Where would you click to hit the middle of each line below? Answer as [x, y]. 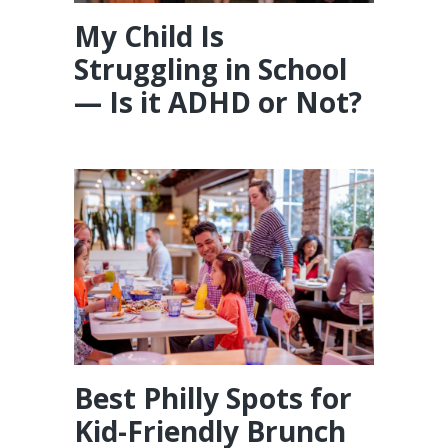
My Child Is [149, 35]
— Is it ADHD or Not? [218, 101]
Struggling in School [210, 68]
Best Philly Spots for [213, 397]
